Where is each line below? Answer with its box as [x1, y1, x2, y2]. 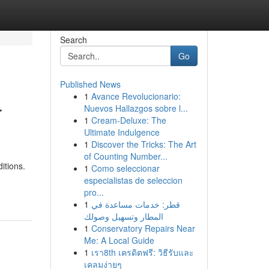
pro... [83, 186, 104, 198]
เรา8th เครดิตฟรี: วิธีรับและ [91, 246, 194, 258]
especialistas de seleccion [83, 174, 183, 186]
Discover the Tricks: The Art [91, 138, 196, 150]
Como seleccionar [91, 162, 160, 174]
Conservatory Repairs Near [91, 222, 195, 234]
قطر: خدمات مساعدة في [91, 198, 180, 210]
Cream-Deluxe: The [91, 114, 166, 126]
